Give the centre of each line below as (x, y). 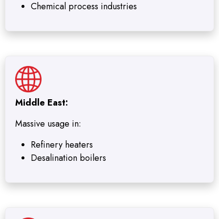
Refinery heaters (62, 145)
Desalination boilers (68, 158)
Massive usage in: (48, 124)
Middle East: (42, 103)
